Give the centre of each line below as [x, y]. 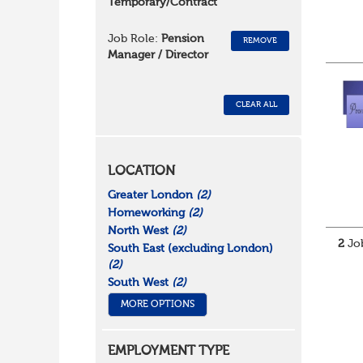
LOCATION [141, 172]
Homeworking [147, 214]
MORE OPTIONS [157, 305]
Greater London [152, 196]
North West [139, 231]
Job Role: [132, 39]
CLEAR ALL [257, 105]
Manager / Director [158, 56]
